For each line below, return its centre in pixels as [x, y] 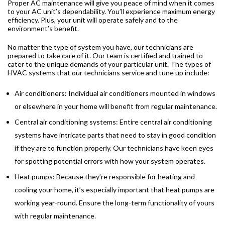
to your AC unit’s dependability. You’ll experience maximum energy [111, 12]
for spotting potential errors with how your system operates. [110, 161]
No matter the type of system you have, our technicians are [100, 47]
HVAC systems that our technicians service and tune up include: [108, 73]
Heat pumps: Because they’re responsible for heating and [105, 177]
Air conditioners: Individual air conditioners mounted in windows [115, 93]
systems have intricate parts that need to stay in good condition [115, 135]
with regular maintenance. [55, 216]
